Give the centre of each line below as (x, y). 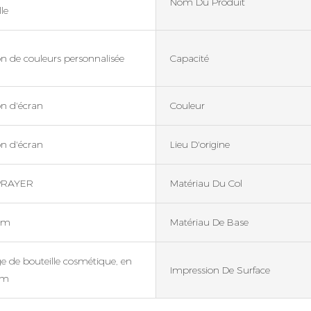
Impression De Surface (220, 270)
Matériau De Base (209, 222)
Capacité (190, 58)
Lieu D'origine (200, 145)
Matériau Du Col (206, 184)
